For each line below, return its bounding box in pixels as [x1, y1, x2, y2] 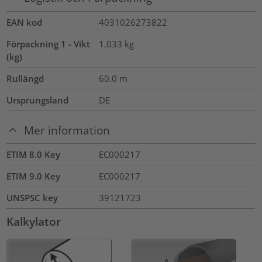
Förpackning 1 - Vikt [6, 37, 91, 50]
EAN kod [6, 16, 43, 28]
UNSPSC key [6, 192, 58, 204]
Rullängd [6, 72, 44, 84]
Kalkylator [6, 214, 61, 229]
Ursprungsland [6, 94, 69, 106]
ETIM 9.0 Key [6, 170, 61, 182]
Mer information [24, 122, 111, 137]
